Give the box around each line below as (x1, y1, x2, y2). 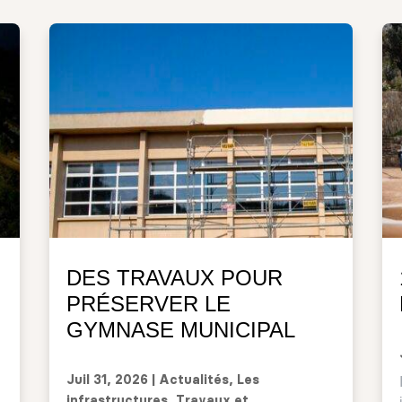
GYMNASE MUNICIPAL (66, 317, 295, 342)
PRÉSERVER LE (66, 291, 231, 316)
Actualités (158, 373, 229, 387)
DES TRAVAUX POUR (66, 265, 283, 290)
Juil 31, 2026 (66, 373, 148, 387)
